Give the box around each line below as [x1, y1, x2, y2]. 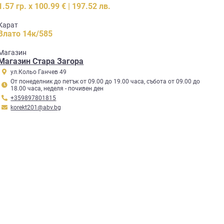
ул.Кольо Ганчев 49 [10, 68, 67, 75]
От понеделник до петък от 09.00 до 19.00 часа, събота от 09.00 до [10, 78, 200, 85]
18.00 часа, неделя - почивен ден [10, 85, 104, 92]
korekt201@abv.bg [10, 104, 61, 111]
